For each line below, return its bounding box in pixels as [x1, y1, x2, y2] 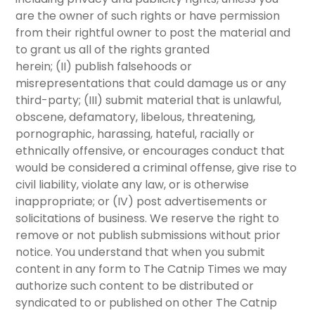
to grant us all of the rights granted [15, 41, 210, 58]
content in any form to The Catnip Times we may [15, 261, 288, 278]
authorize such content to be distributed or [15, 278, 255, 295]
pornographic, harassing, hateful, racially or [15, 126, 255, 143]
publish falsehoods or [72, 58, 193, 75]
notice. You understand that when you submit [15, 244, 266, 261]
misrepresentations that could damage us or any [15, 75, 287, 92]
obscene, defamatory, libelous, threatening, [15, 109, 256, 126]
